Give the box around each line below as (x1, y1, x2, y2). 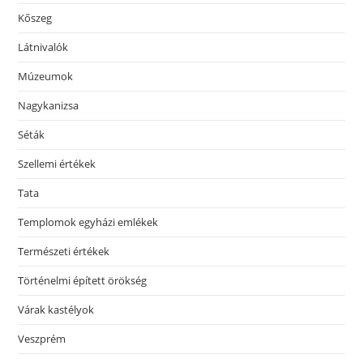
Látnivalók (18, 40, 69, 55)
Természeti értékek (18, 244, 110, 259)
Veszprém (18, 331, 66, 347)
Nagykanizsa (18, 98, 79, 113)
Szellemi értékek (18, 156, 96, 172)
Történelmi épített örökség (18, 273, 147, 288)
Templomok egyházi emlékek (18, 215, 159, 230)
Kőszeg (18, 11, 53, 26)
